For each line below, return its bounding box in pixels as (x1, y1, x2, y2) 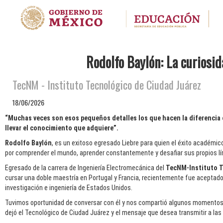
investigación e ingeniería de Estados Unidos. (5, 184, 132, 192)
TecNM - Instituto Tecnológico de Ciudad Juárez (12, 77, 201, 93)
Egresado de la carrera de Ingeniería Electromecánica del (5, 164, 166, 172)
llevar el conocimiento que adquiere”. (5, 124, 118, 132)
